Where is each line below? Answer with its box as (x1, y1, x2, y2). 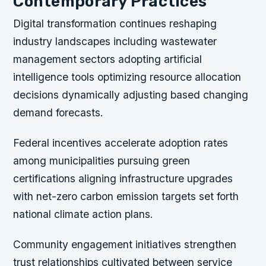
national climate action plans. (13, 208, 154, 221)
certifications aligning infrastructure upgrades (13, 172, 233, 185)
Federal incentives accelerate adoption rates (13, 137, 229, 150)
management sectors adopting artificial (13, 53, 202, 66)
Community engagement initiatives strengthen (13, 238, 237, 251)
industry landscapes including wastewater (13, 35, 217, 48)
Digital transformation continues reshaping (13, 17, 217, 30)
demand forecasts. (13, 106, 104, 119)
